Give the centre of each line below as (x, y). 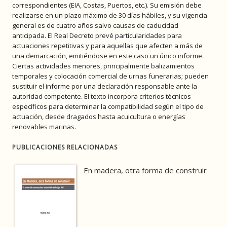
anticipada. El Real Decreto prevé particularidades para (97, 36)
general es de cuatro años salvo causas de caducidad (95, 26)
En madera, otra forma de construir (145, 171)
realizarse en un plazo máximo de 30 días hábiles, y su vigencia (110, 15)
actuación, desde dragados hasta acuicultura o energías (99, 117)
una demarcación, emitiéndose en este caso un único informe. (108, 56)
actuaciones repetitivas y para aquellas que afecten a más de (107, 46)
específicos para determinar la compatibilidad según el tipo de (108, 107)
